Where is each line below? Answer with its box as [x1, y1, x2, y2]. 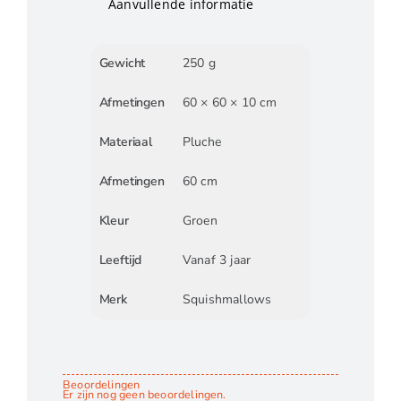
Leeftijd [98, 251, 142, 269]
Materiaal [98, 132, 152, 150]
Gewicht [98, 54, 146, 72]
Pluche [182, 132, 221, 150]
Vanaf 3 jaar [182, 251, 252, 269]
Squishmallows [182, 290, 272, 308]
